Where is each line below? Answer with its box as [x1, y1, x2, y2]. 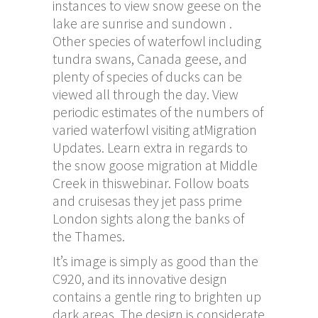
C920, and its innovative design [53, 269, 227, 287]
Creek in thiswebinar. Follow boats [53, 173, 249, 192]
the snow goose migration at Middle [53, 155, 258, 174]
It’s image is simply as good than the [53, 251, 258, 270]
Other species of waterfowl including [53, 31, 261, 50]
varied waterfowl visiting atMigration [53, 120, 257, 138]
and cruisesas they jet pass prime [53, 191, 242, 209]
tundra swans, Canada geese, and [53, 49, 247, 67]
